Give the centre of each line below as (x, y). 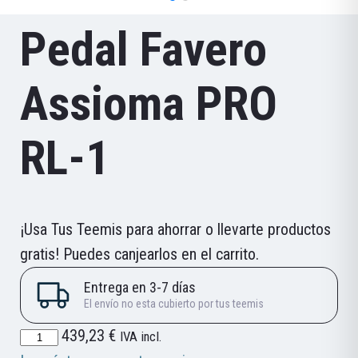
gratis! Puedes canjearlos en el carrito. (139, 255)
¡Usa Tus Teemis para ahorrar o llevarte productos (175, 230)
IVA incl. (141, 337)
